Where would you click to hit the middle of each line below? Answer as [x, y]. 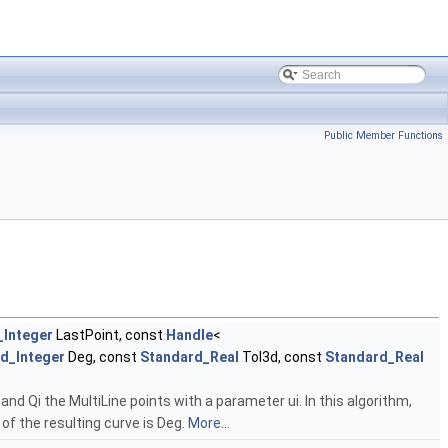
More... [209, 423]
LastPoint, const [109, 335]
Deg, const [102, 357]
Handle [189, 335]
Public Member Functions [383, 135]
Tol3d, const [282, 357]
